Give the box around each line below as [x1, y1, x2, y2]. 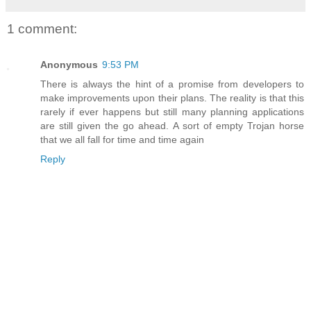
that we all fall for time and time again [40, 133, 204, 145]
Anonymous [40, 58, 98, 70]
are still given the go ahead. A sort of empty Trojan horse [40, 119, 304, 131]
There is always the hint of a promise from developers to [40, 78, 304, 90]
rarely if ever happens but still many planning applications [40, 106, 304, 117]
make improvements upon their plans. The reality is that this [40, 92, 304, 103]
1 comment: [7, 21, 77, 36]
